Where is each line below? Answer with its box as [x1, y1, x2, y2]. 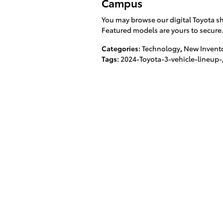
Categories [102, 43, 138, 53]
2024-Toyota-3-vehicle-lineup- [120, 54, 222, 64]
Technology [142, 43, 180, 53]
